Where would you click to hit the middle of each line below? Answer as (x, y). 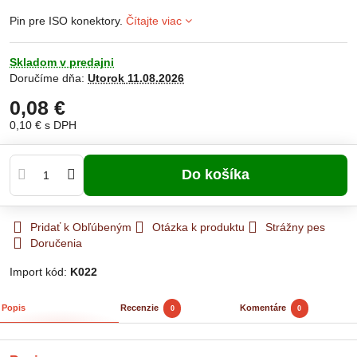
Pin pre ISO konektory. (68, 20)
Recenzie (140, 308)
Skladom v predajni (62, 62)
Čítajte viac (154, 20)
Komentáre (263, 308)
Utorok (106, 78)
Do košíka (220, 175)
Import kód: (40, 271)
